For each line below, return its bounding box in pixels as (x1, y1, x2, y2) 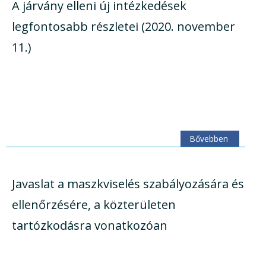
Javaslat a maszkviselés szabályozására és (12, 176, 244, 192)
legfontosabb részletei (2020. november (12, 18, 235, 35)
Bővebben (189, 132, 228, 144)
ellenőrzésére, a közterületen (12, 197, 176, 213)
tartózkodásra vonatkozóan (12, 217, 167, 234)
